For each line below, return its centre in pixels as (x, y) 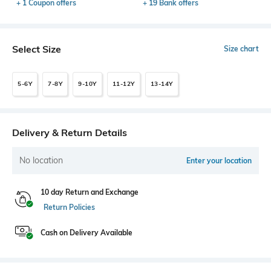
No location (41, 160)
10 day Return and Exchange (90, 192)
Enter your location (219, 160)
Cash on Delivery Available (87, 232)
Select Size (37, 49)
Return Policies (69, 207)
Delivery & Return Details (70, 132)
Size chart (241, 48)
